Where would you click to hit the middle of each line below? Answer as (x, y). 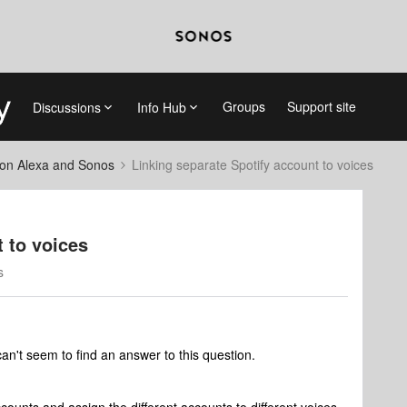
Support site (321, 106)
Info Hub (161, 107)
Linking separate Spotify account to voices (253, 164)
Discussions (66, 107)
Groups (243, 106)
